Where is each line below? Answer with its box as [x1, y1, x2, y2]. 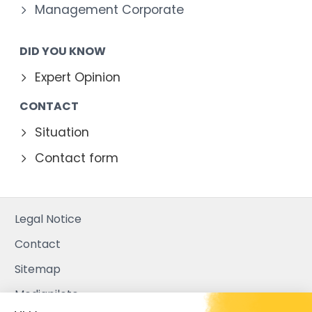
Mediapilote [15, 286, 79, 302]
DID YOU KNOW [19, 42, 106, 59]
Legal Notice [15, 210, 81, 227]
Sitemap [15, 260, 61, 277]
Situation [35, 123, 89, 141]
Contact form [35, 149, 118, 166]
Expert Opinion [35, 68, 120, 86]
